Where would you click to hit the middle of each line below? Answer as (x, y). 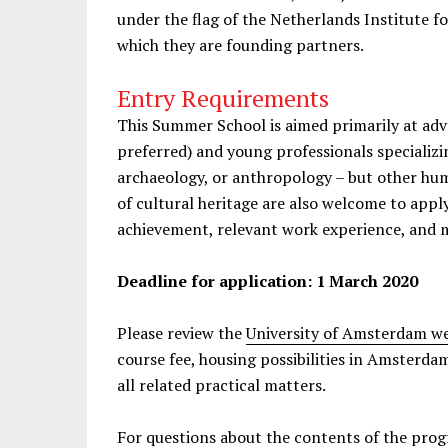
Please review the (181, 333)
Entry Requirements (223, 98)
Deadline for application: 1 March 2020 (267, 281)
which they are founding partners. (240, 45)
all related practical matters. (221, 385)
